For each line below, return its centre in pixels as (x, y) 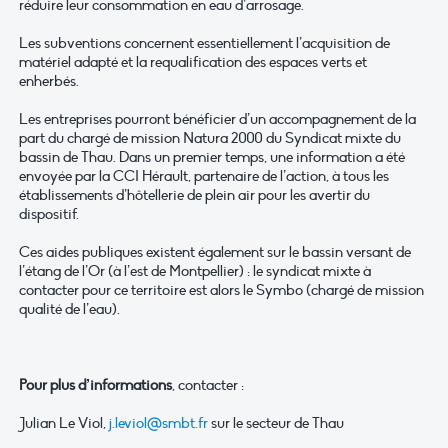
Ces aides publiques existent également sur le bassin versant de (215, 252)
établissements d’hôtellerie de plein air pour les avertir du (194, 195)
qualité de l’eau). (69, 309)
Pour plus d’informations (95, 385)
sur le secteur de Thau (276, 423)
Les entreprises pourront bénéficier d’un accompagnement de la (217, 119)
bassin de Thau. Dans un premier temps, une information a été (212, 157)
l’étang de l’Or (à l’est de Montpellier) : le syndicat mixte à (195, 271)
